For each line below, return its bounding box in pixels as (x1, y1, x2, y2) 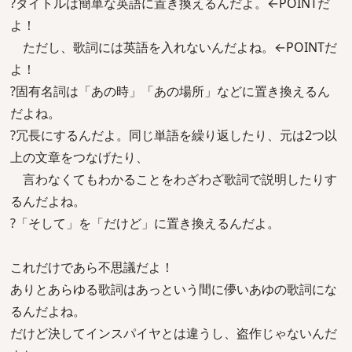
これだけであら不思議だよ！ (10, 258, 174, 276)
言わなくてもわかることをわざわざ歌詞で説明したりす (10, 170, 337, 188)
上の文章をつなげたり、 (10, 148, 148, 166)
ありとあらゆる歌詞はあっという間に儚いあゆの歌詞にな (10, 280, 337, 298)
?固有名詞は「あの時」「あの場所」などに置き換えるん (10, 82, 330, 100)
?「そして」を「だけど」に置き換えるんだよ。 (10, 214, 280, 232)
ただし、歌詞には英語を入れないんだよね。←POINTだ (10, 38, 337, 56)
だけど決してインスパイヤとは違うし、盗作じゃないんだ (10, 324, 337, 342)
